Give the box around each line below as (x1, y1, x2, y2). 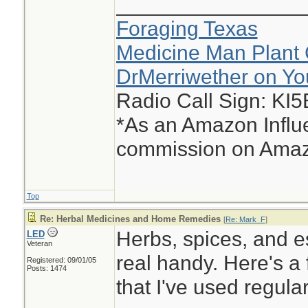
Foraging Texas (115, 16, 258, 40)
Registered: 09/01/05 (26, 256, 96, 264)
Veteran (26, 239, 52, 247)
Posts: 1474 (26, 264, 67, 272)
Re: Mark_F (225, 215, 265, 223)
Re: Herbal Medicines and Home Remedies (39, 214, 221, 224)
